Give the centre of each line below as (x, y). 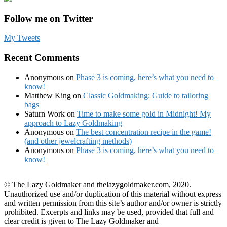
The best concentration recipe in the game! (144, 132)
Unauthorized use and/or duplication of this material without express (113, 194)
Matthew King (48, 95)
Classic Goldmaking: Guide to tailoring (146, 95)
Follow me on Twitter (48, 18)
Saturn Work (45, 113)
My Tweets (22, 38)
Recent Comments (42, 58)
